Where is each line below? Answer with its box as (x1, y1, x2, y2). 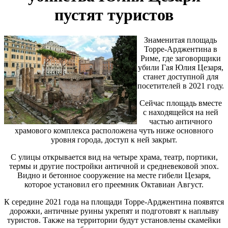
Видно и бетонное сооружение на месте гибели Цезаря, (17, 170, 211, 180)
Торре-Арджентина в (144, 44, 217, 53)
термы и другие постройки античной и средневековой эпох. (9, 161, 219, 170)
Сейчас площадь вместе (139, 98, 222, 107)
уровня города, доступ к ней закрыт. (51, 135, 177, 144)
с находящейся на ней (142, 107, 218, 117)
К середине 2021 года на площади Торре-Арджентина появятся (4, 197, 224, 206)
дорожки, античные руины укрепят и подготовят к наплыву (9, 206, 219, 215)
